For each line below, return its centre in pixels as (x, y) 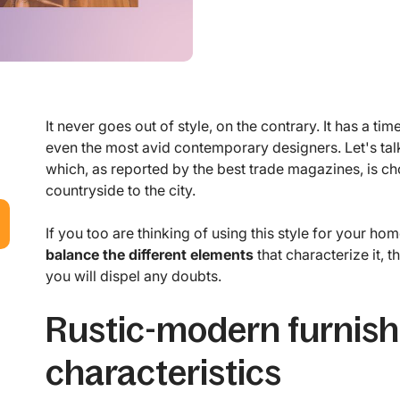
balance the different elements (149, 255)
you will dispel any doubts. (133, 276)
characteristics (163, 373)
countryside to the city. (120, 191)
